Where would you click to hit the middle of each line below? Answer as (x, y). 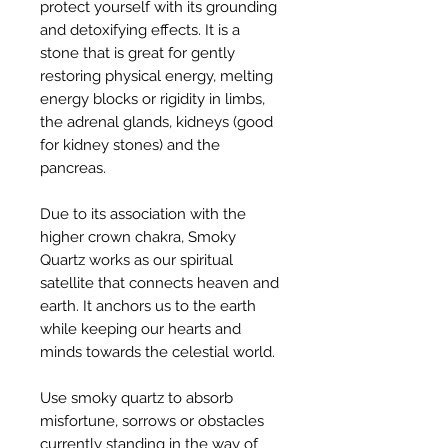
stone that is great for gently (137, 53)
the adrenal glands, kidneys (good (156, 122)
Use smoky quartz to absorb (136, 398)
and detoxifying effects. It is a (140, 30)
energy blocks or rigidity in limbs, (152, 99)
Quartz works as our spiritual (136, 260)
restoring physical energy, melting (156, 76)
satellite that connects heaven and (159, 283)
